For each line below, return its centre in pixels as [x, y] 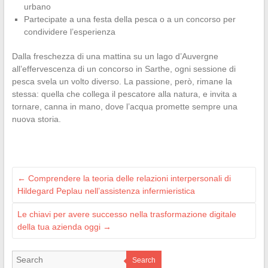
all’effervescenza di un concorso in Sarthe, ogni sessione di [124, 69]
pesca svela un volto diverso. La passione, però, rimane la [122, 82]
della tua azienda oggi [60, 227]
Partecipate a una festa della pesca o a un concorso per [130, 19]
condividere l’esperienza [69, 32]
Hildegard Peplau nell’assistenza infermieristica [106, 191]
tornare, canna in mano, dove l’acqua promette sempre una [124, 107]
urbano [37, 7]
